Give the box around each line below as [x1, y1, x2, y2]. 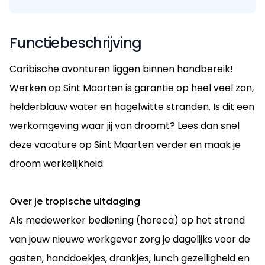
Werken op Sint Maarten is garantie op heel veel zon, [9, 80, 254, 95]
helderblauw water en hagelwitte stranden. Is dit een [9, 99, 254, 114]
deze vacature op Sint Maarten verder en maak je [9, 137, 241, 151]
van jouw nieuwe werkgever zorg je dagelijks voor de [9, 232, 250, 246]
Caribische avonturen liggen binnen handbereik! [9, 62, 233, 76]
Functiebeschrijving [9, 33, 142, 53]
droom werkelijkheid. [9, 156, 105, 170]
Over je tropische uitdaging [9, 194, 140, 208]
